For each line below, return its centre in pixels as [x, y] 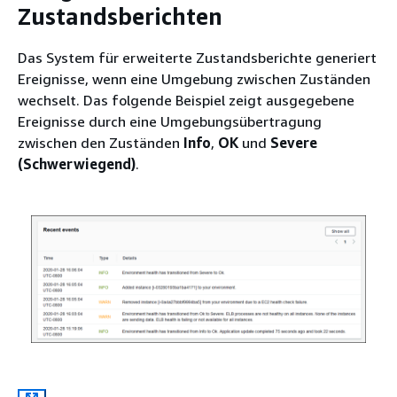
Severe [294, 143]
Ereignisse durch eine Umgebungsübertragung [170, 121]
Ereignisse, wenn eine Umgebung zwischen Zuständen [194, 79]
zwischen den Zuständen [101, 143]
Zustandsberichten [120, 16]
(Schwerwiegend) [77, 164]
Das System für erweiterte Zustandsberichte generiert [197, 58]
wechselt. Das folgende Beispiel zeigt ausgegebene [186, 100]
